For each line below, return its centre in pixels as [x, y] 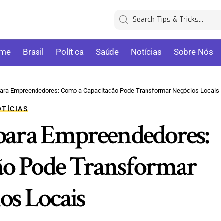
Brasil [34, 52]
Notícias [147, 52]
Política [70, 52]
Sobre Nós [194, 52]
